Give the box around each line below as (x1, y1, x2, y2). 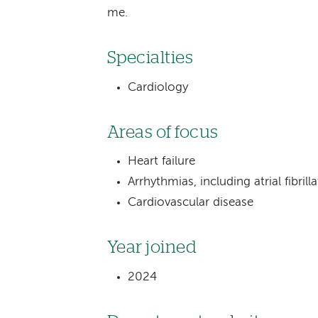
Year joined (106, 238, 197, 257)
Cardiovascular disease (128, 197, 254, 209)
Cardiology (128, 81, 189, 94)
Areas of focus (106, 123, 219, 141)
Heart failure (128, 155, 196, 168)
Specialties (106, 48, 194, 67)
